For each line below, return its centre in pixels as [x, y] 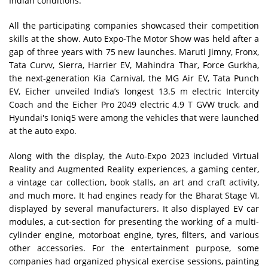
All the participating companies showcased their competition [134, 26]
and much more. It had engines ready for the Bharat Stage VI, [134, 196]
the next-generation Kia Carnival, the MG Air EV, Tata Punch [134, 78]
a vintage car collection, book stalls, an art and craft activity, [134, 182]
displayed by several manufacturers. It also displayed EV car [134, 209]
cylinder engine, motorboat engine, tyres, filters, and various [134, 235]
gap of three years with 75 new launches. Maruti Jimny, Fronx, [134, 52]
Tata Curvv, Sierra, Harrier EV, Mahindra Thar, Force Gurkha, [134, 65]
